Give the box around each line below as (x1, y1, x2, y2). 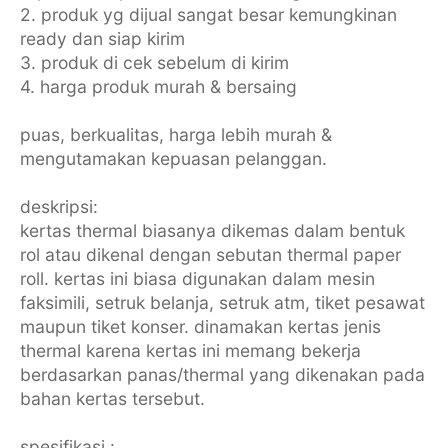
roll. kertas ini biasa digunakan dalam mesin (19, 267, 375, 289)
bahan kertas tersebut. (19, 387, 205, 409)
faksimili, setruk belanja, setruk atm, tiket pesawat (19, 291, 425, 313)
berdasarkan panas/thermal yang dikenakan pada (19, 363, 425, 385)
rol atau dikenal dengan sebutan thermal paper (19, 243, 401, 265)
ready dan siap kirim (19, 27, 185, 49)
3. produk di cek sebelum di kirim (19, 51, 289, 73)
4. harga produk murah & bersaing (19, 75, 297, 97)
